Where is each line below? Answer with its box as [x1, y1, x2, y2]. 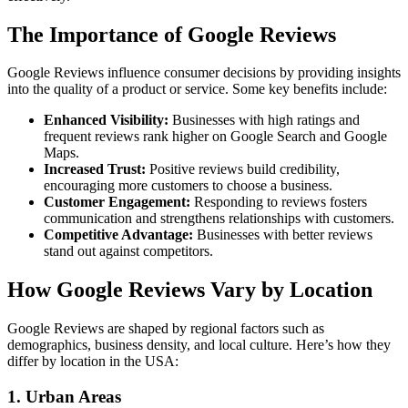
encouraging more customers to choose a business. [44, 178, 332, 194]
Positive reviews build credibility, [146, 161, 340, 178]
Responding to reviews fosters [190, 194, 367, 210]
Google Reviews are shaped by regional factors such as [7, 321, 324, 337]
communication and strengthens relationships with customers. [44, 210, 394, 227]
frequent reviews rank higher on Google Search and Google [44, 128, 387, 145]
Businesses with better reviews [193, 227, 372, 243]
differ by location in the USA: [7, 353, 178, 370]
